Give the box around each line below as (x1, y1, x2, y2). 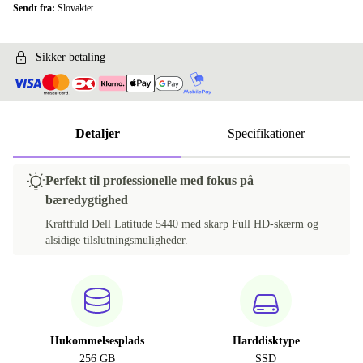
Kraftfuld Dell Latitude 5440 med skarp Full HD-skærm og (45, 218, 318, 231)
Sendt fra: (13, 2, 58, 14)
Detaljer (75, 126, 120, 141)
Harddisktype (232, 335, 300, 348)
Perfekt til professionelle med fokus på (45, 173, 254, 188)
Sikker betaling (36, 51, 105, 63)
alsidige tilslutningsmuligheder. (45, 234, 188, 247)
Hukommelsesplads (50, 335, 144, 348)
